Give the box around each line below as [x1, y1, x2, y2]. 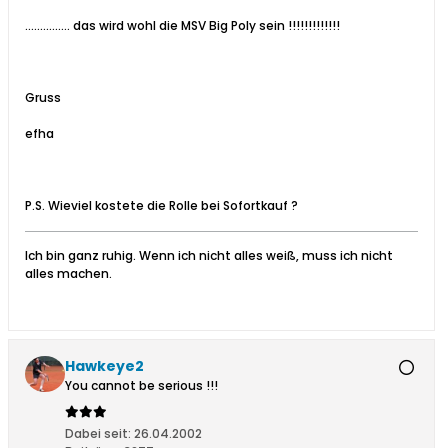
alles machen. [25, 265, 112, 283]
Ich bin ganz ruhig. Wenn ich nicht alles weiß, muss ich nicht [25, 247, 393, 265]
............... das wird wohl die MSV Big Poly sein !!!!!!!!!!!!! [25, 17, 340, 35]
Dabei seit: [65, 425, 131, 443]
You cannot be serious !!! [65, 377, 218, 395]
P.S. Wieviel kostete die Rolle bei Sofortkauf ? [25, 197, 298, 215]
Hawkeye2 [65, 356, 144, 377]
